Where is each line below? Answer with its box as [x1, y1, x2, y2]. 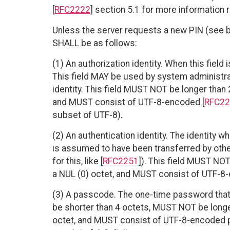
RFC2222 [54, 5, 90, 15]
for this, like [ [52, 156, 103, 167]
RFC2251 [103, 156, 139, 167]
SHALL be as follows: [52, 38, 137, 49]
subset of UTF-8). [52, 110, 123, 121]
